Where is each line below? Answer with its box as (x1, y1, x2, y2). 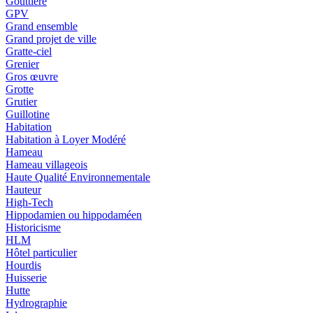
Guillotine (6, 108, 50, 121)
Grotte (6, 83, 34, 96)
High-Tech (6, 196, 53, 209)
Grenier (6, 58, 39, 71)
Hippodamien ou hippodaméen (6, 209, 142, 221)
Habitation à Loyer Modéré (6, 133, 126, 146)
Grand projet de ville (6, 33, 96, 45)
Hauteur (6, 184, 41, 196)
